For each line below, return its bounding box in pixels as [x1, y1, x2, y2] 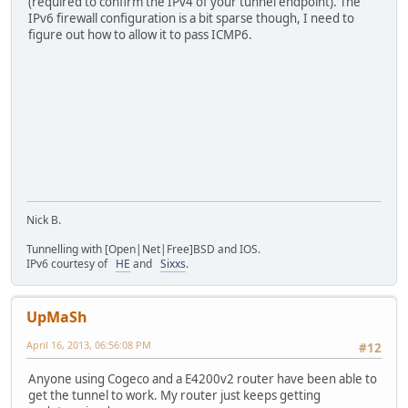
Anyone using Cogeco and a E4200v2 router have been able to [28, 371, 377, 388]
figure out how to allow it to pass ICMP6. [28, 26, 252, 44]
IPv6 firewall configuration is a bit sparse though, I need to [28, 10, 354, 27]
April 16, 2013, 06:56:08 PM [26, 337, 151, 352]
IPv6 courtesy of [26, 255, 116, 271]
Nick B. [26, 211, 61, 228]
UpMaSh [26, 306, 87, 327]
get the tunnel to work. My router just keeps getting [28, 387, 321, 404]
